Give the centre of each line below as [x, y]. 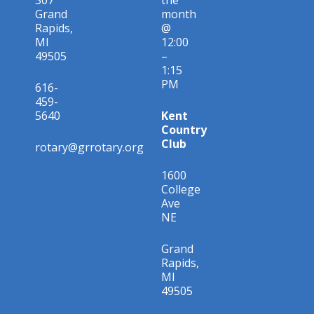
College [181, 189]
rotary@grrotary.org [89, 147]
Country [184, 129]
